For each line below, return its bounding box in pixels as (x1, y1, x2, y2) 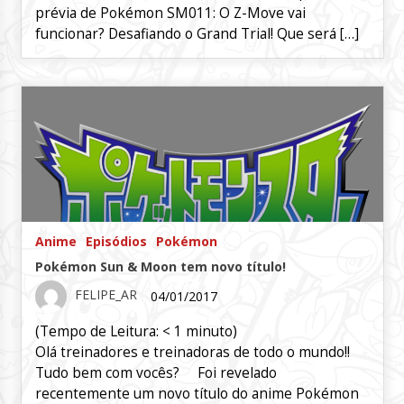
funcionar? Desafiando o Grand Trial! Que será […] (34, 24, 359, 43)
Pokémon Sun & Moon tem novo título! (34, 258, 286, 275)
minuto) (185, 322, 237, 341)
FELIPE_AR (74, 286, 137, 304)
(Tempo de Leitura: (34, 322, 162, 341)
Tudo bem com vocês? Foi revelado (34, 363, 277, 382)
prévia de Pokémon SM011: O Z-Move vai (34, 4, 306, 23)
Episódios (85, 233, 147, 250)
